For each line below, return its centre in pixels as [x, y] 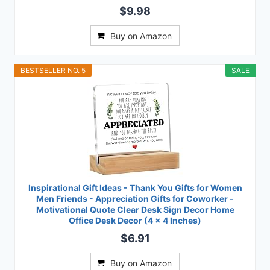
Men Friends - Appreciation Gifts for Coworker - [135, 199]
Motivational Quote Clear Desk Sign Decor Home [135, 210]
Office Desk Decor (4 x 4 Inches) [135, 221]
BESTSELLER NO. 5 [53, 71]
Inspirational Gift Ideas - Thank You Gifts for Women [135, 188]
